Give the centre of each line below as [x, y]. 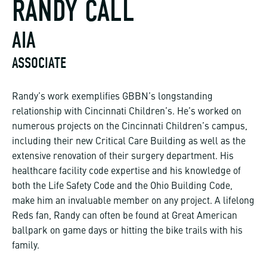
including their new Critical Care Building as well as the [129, 142]
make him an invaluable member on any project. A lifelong [133, 202]
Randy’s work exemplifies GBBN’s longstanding [112, 97]
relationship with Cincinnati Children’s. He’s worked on [127, 112]
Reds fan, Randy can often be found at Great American [125, 217]
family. [26, 246]
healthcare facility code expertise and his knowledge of [126, 172]
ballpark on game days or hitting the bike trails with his [127, 232]
